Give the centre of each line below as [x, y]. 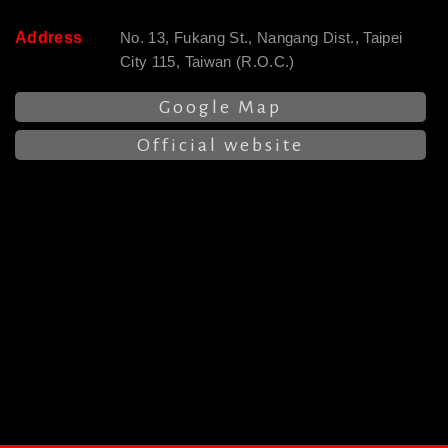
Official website [221, 145]
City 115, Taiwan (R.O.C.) [207, 62]
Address [49, 38]
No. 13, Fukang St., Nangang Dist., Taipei [261, 38]
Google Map [221, 107]
